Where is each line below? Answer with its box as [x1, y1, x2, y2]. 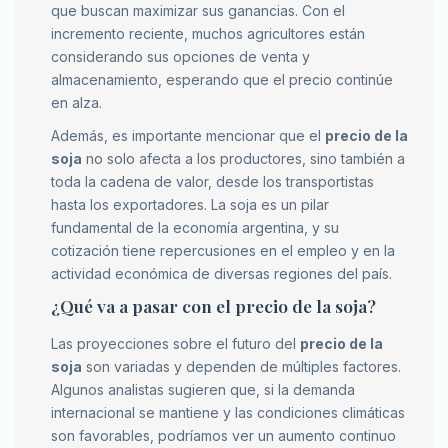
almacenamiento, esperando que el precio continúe [51, 71, 393, 89]
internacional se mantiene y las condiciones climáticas [51, 404, 405, 422]
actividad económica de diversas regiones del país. [51, 265, 392, 283]
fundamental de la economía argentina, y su [51, 219, 339, 237]
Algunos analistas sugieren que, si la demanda [51, 381, 355, 399]
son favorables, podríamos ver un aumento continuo [51, 427, 396, 445]
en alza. [51, 94, 102, 112]
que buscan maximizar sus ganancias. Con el [51, 2, 345, 20]
